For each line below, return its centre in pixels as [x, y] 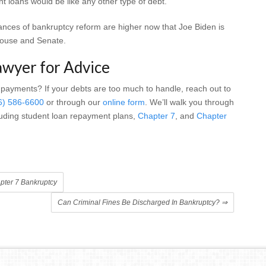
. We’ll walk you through [189, 102]
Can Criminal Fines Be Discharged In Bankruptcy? [140, 202]
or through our [73, 102]
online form [124, 102]
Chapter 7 [156, 115]
